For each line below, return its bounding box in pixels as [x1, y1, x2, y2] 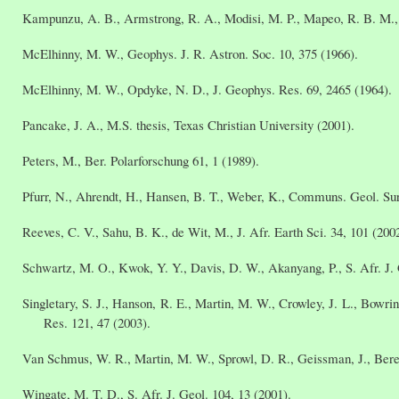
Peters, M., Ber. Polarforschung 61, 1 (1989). [22, 151, 259, 169]
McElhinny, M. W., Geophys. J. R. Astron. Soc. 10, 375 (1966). [22, 44, 358, 62]
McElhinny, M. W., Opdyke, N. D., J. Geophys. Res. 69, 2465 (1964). [22, 79, 392, 98]
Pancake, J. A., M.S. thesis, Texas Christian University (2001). [22, 115, 354, 134]
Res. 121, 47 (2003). [44, 313, 151, 331]
